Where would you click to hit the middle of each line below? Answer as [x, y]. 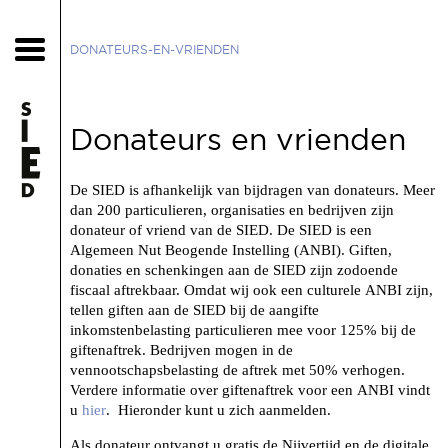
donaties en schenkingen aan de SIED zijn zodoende [234, 270]
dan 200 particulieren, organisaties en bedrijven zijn [232, 210]
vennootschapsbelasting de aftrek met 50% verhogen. [237, 370]
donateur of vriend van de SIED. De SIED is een [221, 230]
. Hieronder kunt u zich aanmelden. [218, 410]
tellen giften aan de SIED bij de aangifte [194, 310]
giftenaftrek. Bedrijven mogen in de [181, 350]
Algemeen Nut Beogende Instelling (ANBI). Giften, [231, 250]
